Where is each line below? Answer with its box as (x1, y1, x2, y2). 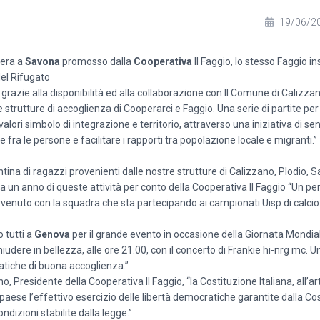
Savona (25, 56, 60, 67)
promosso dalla (60, 56, 134, 67)
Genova (34, 229, 70, 240)
